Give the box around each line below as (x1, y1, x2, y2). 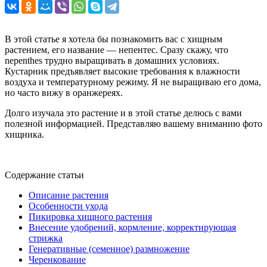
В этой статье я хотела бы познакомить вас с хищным (5, 33, 222, 44)
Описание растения (29, 190, 108, 200)
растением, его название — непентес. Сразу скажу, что (5, 44, 228, 55)
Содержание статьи (5, 169, 84, 180)
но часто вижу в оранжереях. (5, 87, 123, 98)
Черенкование (29, 254, 86, 265)
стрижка (29, 232, 63, 243)
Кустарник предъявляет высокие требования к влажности (5, 66, 240, 76)
